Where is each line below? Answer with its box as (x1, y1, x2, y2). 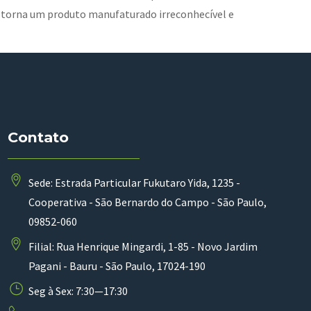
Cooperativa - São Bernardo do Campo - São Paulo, (28, 195, 267, 210)
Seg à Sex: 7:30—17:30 (28, 284, 128, 299)
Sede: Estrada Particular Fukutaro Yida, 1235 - (28, 176, 240, 190)
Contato (7, 128, 69, 146)
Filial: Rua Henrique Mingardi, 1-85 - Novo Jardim (28, 239, 258, 254)
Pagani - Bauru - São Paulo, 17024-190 (28, 259, 205, 274)
